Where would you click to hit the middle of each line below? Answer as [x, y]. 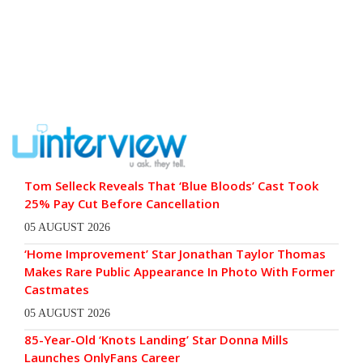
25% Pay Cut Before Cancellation [122, 204]
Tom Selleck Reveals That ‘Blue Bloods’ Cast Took [171, 186]
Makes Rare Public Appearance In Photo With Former [179, 272]
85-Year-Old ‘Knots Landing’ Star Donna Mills [156, 340]
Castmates [57, 290]
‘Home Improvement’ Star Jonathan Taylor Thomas [175, 254]
